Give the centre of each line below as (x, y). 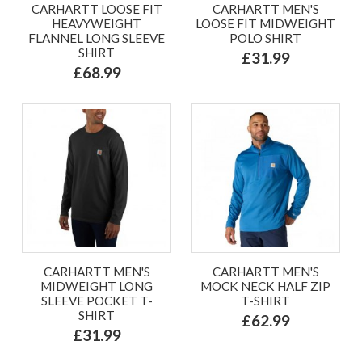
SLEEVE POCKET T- (97, 300)
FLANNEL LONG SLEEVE (97, 38)
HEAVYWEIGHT (97, 23)
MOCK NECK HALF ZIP (265, 286)
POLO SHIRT (265, 38)
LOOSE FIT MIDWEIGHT (265, 23)
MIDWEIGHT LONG (97, 286)
